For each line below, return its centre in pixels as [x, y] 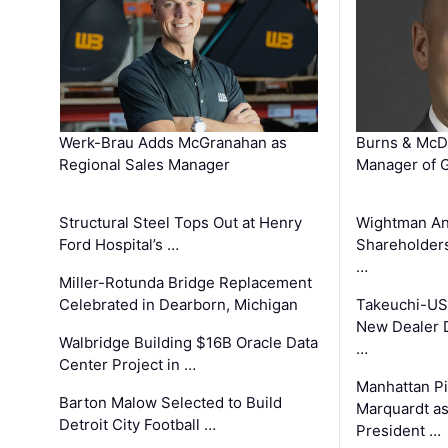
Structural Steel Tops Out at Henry [181, 222]
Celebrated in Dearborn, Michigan [179, 304]
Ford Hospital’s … [119, 244]
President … [398, 430]
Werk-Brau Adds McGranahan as [173, 142]
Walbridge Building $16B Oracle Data [189, 342]
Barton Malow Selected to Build [171, 402]
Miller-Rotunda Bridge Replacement [186, 282]
